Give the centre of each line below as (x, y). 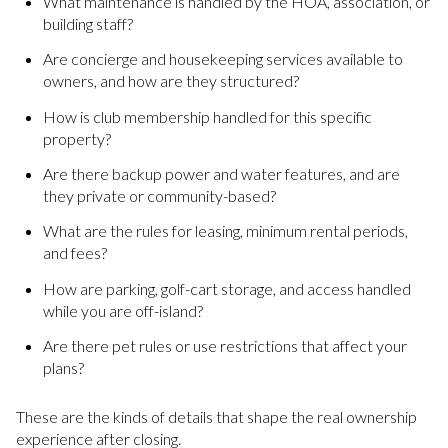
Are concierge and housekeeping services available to (222, 59)
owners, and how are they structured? (170, 81)
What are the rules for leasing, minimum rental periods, (225, 231)
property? (76, 138)
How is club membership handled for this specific (207, 116)
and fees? (74, 253)
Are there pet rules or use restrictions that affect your (224, 346)
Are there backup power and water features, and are (221, 174)
